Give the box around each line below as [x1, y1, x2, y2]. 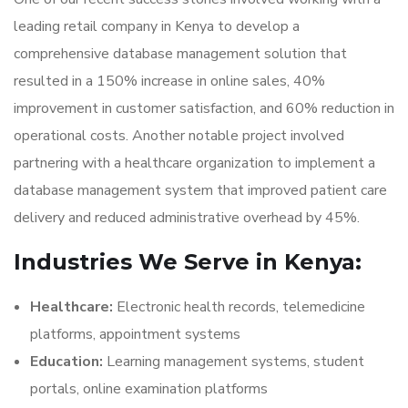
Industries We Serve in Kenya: [14, 249, 362, 275]
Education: [30, 352, 103, 372]
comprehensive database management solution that [14, 44, 347, 64]
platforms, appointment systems [30, 324, 240, 344]
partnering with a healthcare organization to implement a [14, 153, 375, 173]
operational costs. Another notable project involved [14, 126, 344, 146]
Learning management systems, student [103, 352, 364, 372]
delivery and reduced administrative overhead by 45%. [14, 208, 360, 228]
